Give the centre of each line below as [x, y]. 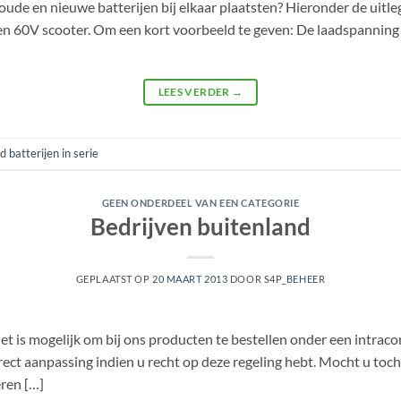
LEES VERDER [195, 91]
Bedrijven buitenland [200, 227]
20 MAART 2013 [190, 279]
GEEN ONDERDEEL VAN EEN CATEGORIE [200, 202]
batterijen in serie [54, 154]
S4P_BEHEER [294, 279]
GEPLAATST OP [114, 279]
